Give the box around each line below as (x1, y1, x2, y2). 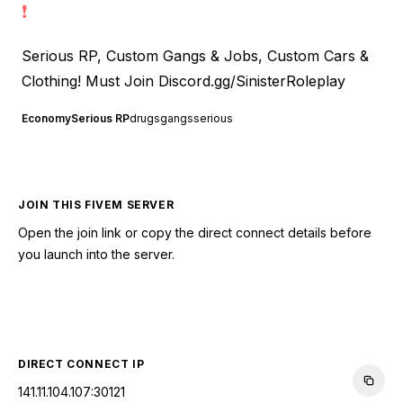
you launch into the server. (18, 246, 175, 262)
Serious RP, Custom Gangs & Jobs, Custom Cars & (22, 46, 369, 65)
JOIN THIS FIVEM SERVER (18, 197, 175, 211)
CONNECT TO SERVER (106, 297, 297, 316)
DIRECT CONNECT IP (18, 356, 145, 371)
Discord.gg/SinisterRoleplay (158, 71, 345, 90)
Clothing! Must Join (22, 71, 158, 90)
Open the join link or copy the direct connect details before (18, 224, 372, 240)
